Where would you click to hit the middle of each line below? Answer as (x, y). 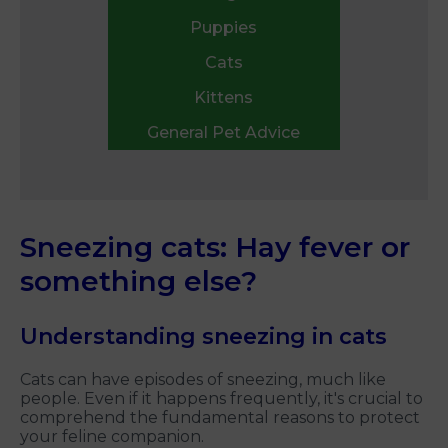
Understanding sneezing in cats (203, 337)
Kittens (224, 98)
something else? (138, 281)
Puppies (224, 28)
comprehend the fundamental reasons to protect (220, 418)
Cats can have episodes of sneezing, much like (203, 380)
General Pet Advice (224, 133)
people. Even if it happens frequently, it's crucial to (221, 399)
